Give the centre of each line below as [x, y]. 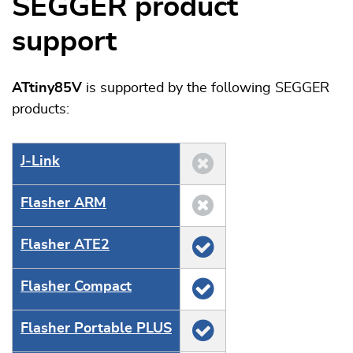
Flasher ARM [63, 203]
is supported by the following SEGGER [206, 88]
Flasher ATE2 [65, 245]
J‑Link [40, 162]
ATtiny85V [47, 88]
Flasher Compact [76, 287]
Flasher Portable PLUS [96, 329]
